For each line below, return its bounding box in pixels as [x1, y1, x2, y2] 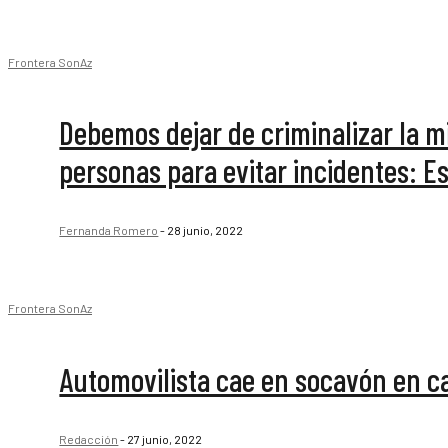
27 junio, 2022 [127, 431, 203, 446]
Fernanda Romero [59, 222, 159, 237]
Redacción [59, 431, 119, 446]
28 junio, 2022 [167, 222, 244, 237]
